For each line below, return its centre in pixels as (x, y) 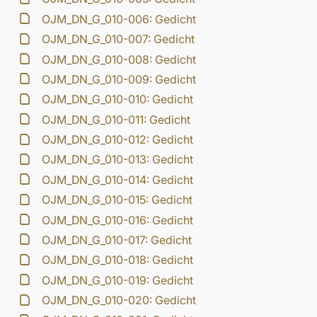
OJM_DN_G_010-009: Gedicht (119, 79)
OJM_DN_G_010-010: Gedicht (118, 99)
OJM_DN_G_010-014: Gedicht (118, 179)
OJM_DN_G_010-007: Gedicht (119, 39)
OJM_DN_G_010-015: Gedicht (117, 200)
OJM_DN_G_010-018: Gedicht (118, 260)
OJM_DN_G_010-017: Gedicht (117, 240)
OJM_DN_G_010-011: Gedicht (116, 119)
